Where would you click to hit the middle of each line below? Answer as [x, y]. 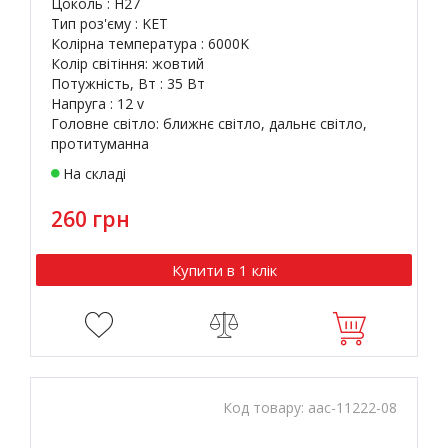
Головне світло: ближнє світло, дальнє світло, [209, 123]
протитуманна [100, 143]
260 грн [90, 219]
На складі [94, 173]
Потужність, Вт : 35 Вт [128, 83]
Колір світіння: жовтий [127, 63]
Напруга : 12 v [97, 103]
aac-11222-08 [352, 407]
